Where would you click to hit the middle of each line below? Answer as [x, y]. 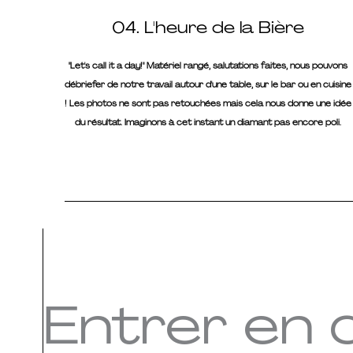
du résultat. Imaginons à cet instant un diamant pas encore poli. [208, 122]
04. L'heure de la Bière [208, 27]
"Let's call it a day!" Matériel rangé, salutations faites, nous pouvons [208, 65]
